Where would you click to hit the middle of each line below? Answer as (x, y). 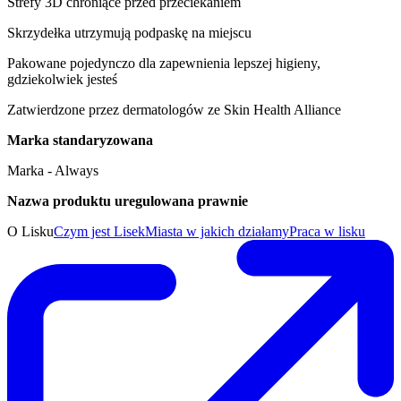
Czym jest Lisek (99, 232)
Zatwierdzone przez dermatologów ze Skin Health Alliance (174, 110)
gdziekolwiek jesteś (62, 80)
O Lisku (30, 232)
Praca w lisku (327, 232)
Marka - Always (53, 171)
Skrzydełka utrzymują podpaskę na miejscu (129, 33)
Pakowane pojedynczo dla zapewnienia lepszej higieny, (164, 64)
